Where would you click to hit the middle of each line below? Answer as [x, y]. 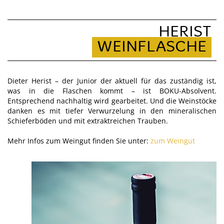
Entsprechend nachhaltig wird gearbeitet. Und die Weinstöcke [112, 100]
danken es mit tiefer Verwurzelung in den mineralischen [112, 110]
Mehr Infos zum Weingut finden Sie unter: [79, 140]
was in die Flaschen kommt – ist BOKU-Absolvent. [112, 90]
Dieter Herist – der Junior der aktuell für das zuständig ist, [112, 80]
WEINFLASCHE [152, 47]
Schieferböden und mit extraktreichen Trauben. [88, 120]
